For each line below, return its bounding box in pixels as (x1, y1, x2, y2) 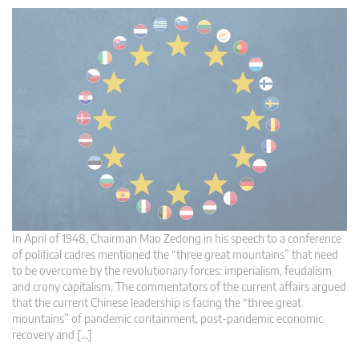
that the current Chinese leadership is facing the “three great (12, 295, 301, 309)
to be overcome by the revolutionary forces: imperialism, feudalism (12, 263, 332, 277)
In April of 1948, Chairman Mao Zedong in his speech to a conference (12, 231, 341, 245)
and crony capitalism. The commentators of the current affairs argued (12, 279, 346, 293)
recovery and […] (12, 327, 92, 341)
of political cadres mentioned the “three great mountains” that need (12, 247, 338, 261)
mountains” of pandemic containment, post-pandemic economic (12, 311, 323, 325)
